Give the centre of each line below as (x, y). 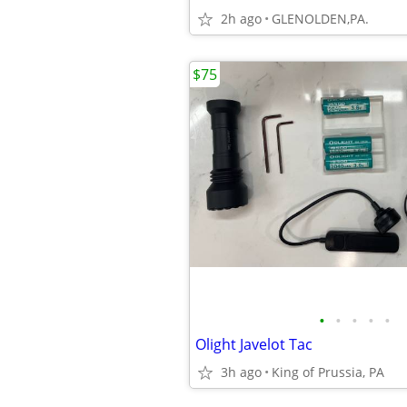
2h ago (241, 19)
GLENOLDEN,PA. (320, 19)
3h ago (241, 372)
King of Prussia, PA (328, 372)
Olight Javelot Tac (254, 344)
